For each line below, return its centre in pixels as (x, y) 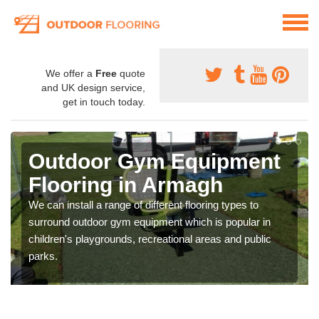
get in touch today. (104, 102)
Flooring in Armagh (126, 185)
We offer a (70, 74)
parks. (43, 256)
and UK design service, (93, 88)
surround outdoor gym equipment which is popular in (150, 222)
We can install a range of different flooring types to (143, 205)
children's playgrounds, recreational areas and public (150, 239)
